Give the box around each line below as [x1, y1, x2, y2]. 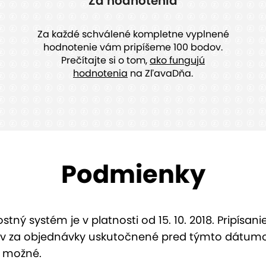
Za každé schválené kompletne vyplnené [37, 27, 229, 42]
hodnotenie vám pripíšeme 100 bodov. [43, 40, 223, 55]
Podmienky [61, 157, 205, 192]
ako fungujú [150, 53, 205, 68]
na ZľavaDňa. [128, 66, 193, 81]
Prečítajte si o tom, [61, 53, 150, 68]
